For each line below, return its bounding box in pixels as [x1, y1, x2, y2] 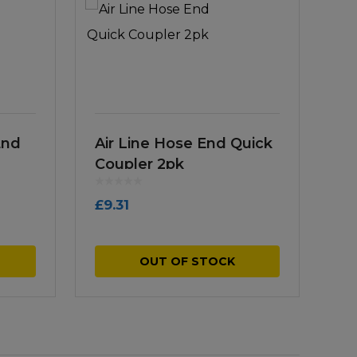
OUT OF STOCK [139, 254, 235, 269]
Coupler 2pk [95, 155, 184, 173]
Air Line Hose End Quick [95, 134, 273, 152]
